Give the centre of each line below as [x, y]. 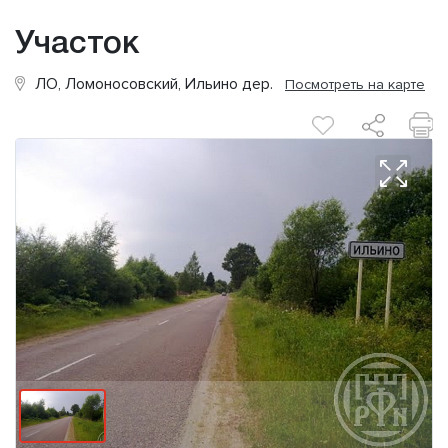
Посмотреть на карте [355, 85]
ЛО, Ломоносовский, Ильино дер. [160, 84]
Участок [77, 45]
